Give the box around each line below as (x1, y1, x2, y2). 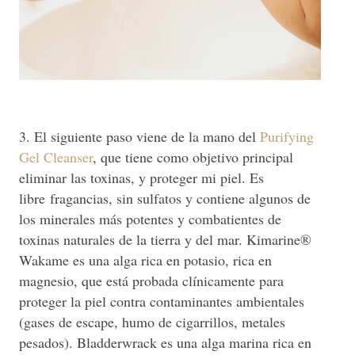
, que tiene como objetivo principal (93, 147, 293, 167)
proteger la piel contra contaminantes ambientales (19, 292, 304, 311)
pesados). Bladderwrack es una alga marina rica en (19, 333, 311, 353)
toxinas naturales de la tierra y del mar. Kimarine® (19, 230, 311, 250)
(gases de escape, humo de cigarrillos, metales (19, 312, 285, 332)
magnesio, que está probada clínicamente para (19, 271, 284, 291)
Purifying (260, 127, 314, 147)
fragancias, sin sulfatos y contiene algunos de (45, 189, 311, 208)
